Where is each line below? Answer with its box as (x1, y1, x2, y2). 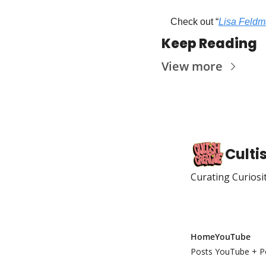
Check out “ (170, 17, 218, 27)
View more (161, 58, 223, 74)
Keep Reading (161, 34, 257, 53)
